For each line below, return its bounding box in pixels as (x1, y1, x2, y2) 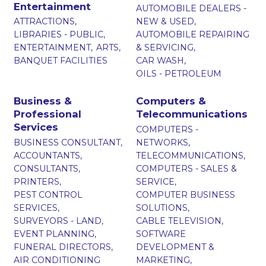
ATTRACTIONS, (13, 16, 77, 27)
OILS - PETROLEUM (136, 68, 221, 80)
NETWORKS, (136, 137, 190, 148)
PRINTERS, (13, 176, 61, 187)
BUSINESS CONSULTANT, (13, 137, 122, 148)
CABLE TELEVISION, (136, 215, 223, 226)
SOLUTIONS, (136, 202, 189, 213)
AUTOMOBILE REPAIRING (136, 29, 249, 40)
